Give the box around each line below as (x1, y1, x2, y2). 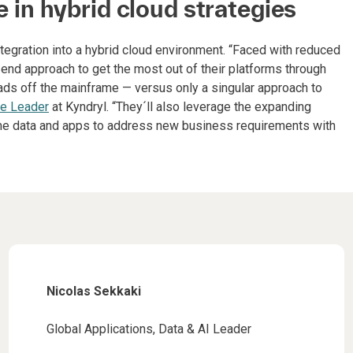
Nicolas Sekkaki (46, 284, 141, 299)
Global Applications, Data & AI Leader (46, 321, 251, 336)
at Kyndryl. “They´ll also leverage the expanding (49, 99, 311, 114)
